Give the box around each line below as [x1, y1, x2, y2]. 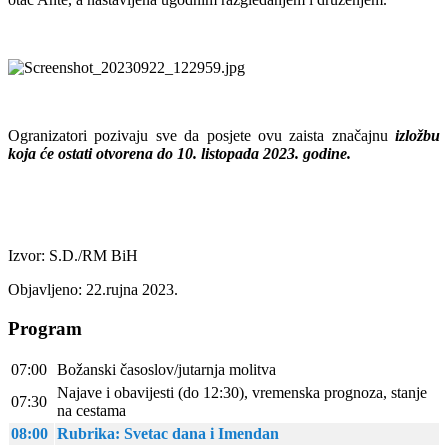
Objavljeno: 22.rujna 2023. [8, 280, 178, 298]
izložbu [387, 126, 440, 144]
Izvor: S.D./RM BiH [8, 246, 138, 264]
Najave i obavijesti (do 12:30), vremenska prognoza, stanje [57, 384, 427, 402]
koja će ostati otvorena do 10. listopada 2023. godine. [8, 144, 351, 162]
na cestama [57, 402, 126, 420]
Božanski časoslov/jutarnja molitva [57, 361, 276, 379]
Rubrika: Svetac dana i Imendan [57, 425, 279, 443]
